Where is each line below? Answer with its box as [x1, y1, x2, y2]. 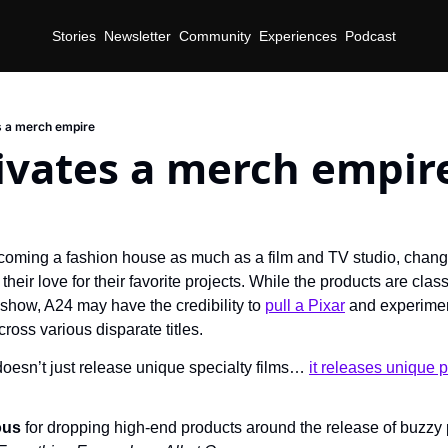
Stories [52, 27, 96, 44]
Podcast [345, 27, 396, 44]
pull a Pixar [265, 297, 345, 314]
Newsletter [104, 27, 171, 44]
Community [179, 27, 251, 44]
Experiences [259, 27, 337, 44]
